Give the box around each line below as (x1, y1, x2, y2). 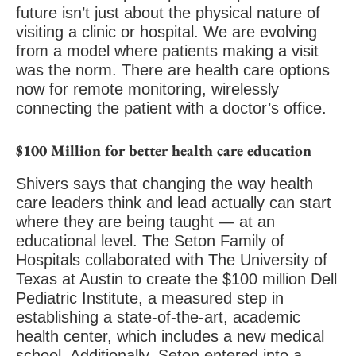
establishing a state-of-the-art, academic (16, 308, 300, 326)
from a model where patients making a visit (16, 42, 319, 60)
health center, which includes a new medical (16, 327, 324, 345)
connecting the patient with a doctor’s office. (16, 99, 327, 117)
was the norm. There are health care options (16, 61, 330, 79)
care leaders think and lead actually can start (16, 194, 331, 211)
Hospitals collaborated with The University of (16, 251, 327, 269)
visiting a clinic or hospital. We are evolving (16, 23, 317, 41)
